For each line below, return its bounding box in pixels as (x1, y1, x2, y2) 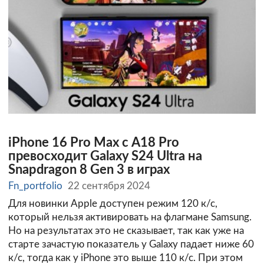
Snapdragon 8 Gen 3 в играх (8, 163, 170, 176)
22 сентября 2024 (68, 181, 151, 192)
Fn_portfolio (8, 181, 62, 192)
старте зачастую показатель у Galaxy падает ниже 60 (8, 239, 254, 250)
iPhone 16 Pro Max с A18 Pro (8, 136, 179, 149)
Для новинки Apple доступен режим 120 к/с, (8, 199, 217, 209)
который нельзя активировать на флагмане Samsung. (8, 212, 252, 223)
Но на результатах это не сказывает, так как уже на (8, 226, 244, 236)
